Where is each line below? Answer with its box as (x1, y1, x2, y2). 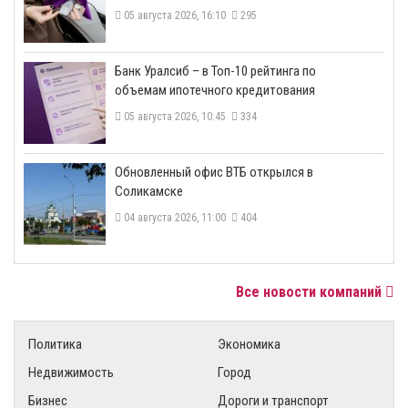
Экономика (218, 335, 280, 352)
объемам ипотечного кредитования (115, 81, 315, 98)
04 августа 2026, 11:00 (121, 210, 231, 224)
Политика (28, 335, 82, 352)
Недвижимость (28, 363, 114, 381)
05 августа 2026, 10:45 (121, 109, 231, 123)
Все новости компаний (236, 282, 385, 301)
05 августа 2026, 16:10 (121, 8, 231, 22)
